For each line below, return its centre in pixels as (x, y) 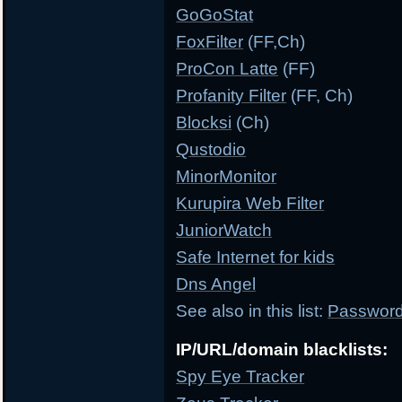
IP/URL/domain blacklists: (282, 350)
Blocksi (204, 123)
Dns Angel (216, 284)
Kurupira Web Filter (250, 204)
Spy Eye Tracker (240, 377)
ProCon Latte (227, 69)
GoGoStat (215, 15)
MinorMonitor (227, 177)
